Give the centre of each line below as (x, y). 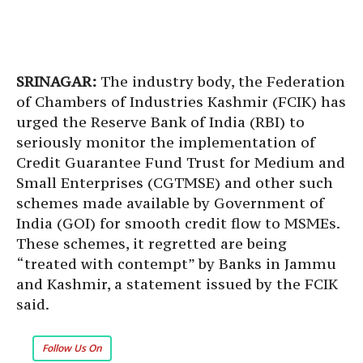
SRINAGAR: (56, 81)
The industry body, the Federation (221, 81)
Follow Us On (72, 348)
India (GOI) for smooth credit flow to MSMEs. (178, 223)
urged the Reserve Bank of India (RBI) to (160, 122)
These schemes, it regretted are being (152, 243)
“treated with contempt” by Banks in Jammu (176, 264)
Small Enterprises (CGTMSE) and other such (175, 183)
